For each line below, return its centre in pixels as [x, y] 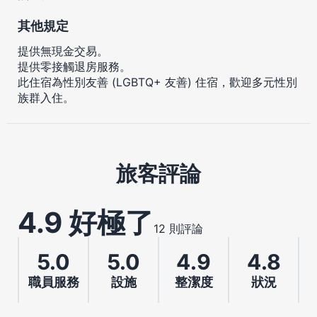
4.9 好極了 [86, 222]
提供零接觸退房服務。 [74, 66]
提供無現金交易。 [63, 51]
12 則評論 [178, 228]
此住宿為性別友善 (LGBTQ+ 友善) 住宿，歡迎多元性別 [157, 82]
